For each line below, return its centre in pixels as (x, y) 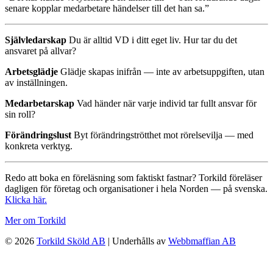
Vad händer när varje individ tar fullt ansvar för (165, 103)
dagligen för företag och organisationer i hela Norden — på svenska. (136, 188)
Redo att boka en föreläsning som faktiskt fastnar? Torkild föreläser (133, 177)
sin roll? (20, 114)
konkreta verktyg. (39, 146)
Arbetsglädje (31, 71)
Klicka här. (26, 199)
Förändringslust (38, 135)
